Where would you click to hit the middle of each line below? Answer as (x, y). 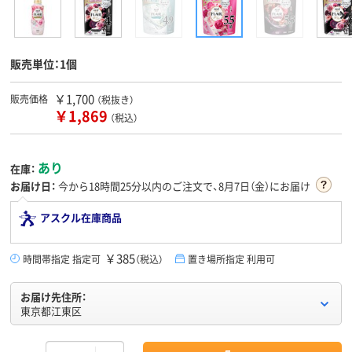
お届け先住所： (53, 297)
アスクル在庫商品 (81, 218)
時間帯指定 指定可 (62, 259)
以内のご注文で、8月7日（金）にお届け (226, 186)
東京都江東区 (51, 311)
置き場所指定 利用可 (231, 259)
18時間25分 (115, 186)
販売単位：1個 (44, 64)
